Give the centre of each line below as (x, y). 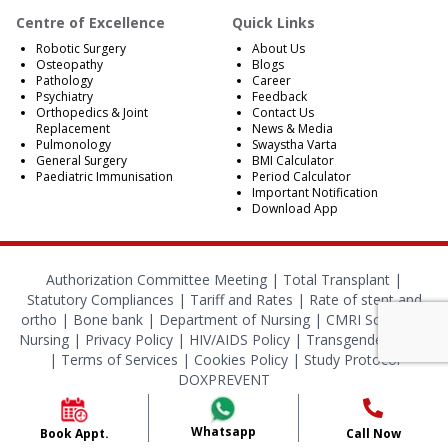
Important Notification (315, 193)
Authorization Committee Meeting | (164, 280)
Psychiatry (64, 97)
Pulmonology (73, 145)
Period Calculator (301, 177)
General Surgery (81, 161)
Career (271, 81)
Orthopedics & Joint (92, 113)
